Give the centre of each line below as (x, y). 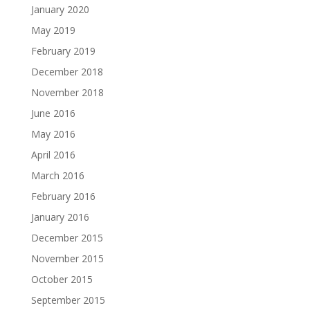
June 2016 (53, 113)
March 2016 (57, 175)
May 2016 (53, 134)
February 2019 (63, 51)
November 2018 (67, 92)
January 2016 (60, 217)
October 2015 (62, 279)
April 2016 (53, 155)
